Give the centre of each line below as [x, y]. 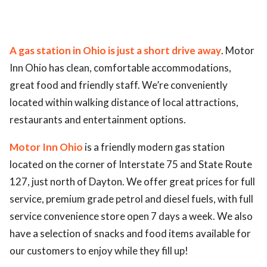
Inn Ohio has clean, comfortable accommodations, [120, 68]
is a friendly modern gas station [154, 147]
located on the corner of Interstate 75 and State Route [131, 164]
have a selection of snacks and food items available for [130, 233]
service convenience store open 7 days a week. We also [131, 216]
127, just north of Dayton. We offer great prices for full [132, 181]
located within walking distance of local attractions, [124, 102]
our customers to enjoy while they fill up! [99, 251]
